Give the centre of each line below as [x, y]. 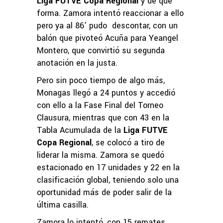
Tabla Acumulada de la [79, 130]
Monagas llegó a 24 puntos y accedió [106, 93]
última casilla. [63, 205]
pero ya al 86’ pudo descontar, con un [107, 25]
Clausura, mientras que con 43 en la [103, 117]
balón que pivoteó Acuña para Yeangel [108, 38]
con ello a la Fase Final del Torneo [100, 105]
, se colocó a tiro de [128, 142]
